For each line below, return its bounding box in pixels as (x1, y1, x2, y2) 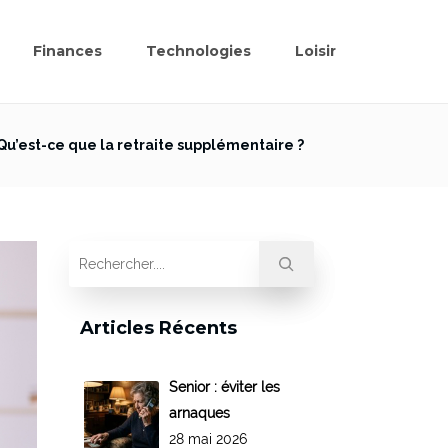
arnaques (168, 404, 230, 421)
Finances (33, 42, 103, 61)
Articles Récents (79, 316, 237, 339)
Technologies (146, 42, 252, 61)
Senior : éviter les (168, 378, 280, 395)
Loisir (295, 42, 337, 61)
